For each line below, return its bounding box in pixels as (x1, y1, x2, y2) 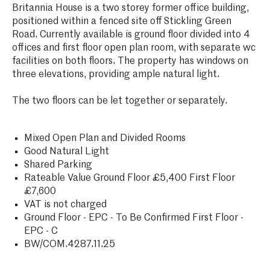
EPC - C (24, 226, 58, 236)
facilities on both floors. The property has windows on (11, 56, 248, 66)
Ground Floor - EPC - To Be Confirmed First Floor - (24, 213, 243, 223)
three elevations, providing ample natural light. (11, 69, 219, 80)
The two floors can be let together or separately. (11, 96, 227, 106)
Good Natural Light (24, 146, 109, 157)
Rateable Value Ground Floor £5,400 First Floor (24, 173, 235, 183)
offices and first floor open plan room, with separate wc (11, 43, 256, 53)
